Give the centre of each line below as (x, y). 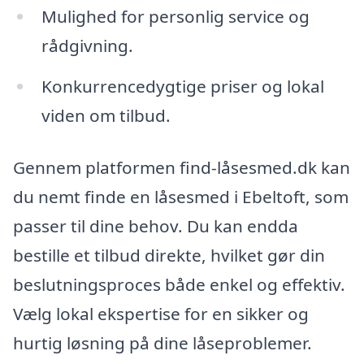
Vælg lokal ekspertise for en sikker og (161, 314)
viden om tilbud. (106, 116)
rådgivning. (87, 46)
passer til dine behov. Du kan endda (156, 226)
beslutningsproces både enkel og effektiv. (179, 285)
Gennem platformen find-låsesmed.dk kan (182, 168)
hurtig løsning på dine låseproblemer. (162, 343)
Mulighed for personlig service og (175, 17)
